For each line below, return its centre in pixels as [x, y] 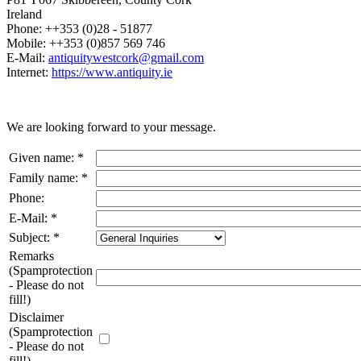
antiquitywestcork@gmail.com [126, 57]
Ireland [24, 14]
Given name [40, 157]
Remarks [31, 255]
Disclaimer [36, 317]
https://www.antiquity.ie [112, 72]
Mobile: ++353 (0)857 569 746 [86, 43]
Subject [28, 237]
